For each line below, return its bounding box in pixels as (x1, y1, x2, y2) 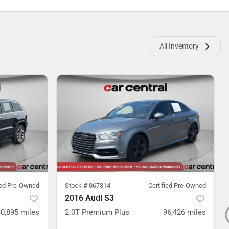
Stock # (65, 181, 89, 189)
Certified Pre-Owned (148, 181, 206, 189)
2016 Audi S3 (65, 193, 114, 203)
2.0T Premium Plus (65, 208, 129, 217)
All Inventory (159, 42, 199, 50)
